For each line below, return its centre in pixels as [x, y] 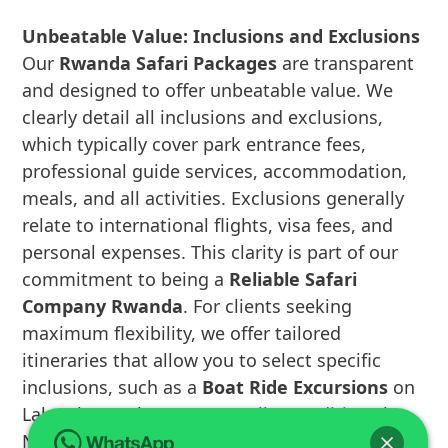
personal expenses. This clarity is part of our [210, 252]
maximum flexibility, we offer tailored [182, 333]
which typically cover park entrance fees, [194, 144]
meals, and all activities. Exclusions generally [213, 198]
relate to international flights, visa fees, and [208, 225]
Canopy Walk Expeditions [271, 414]
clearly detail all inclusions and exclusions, [203, 117]
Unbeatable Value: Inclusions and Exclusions [221, 36]
